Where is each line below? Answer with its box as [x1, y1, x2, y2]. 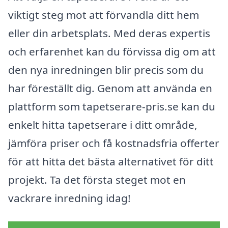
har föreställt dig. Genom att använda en [8, 80, 212, 95]
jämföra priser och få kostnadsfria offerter [8, 135, 219, 150]
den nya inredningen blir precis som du [8, 62, 204, 77]
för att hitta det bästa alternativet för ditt [8, 154, 214, 168]
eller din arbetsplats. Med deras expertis [8, 25, 210, 40]
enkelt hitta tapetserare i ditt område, [8, 117, 197, 132]
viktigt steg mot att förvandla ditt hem [8, 7, 199, 22]
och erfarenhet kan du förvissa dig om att [8, 44, 216, 59]
